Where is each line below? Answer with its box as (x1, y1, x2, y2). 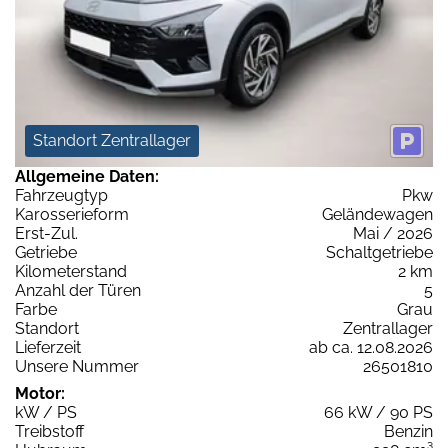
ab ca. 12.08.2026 (309, 338, 433, 358)
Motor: (15, 384, 65, 404)
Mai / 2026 (353, 224, 433, 244)
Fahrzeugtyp (15, 186, 108, 206)
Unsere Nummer (15, 357, 139, 377)
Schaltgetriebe (326, 243, 433, 263)
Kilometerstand (15, 262, 127, 282)
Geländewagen (322, 205, 433, 225)
